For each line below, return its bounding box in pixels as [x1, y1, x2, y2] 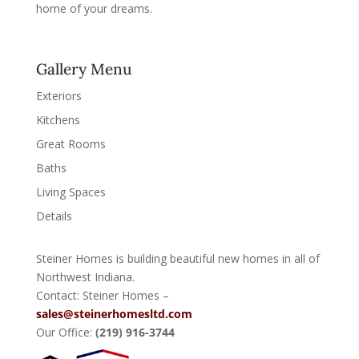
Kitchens [35, 112, 80, 127]
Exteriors [35, 88, 82, 103]
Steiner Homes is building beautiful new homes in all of [35, 251, 320, 266]
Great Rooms [35, 136, 106, 151]
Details [35, 208, 72, 224]
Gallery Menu [35, 59, 131, 79]
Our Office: [35, 325, 95, 340]
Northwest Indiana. [35, 269, 135, 284]
